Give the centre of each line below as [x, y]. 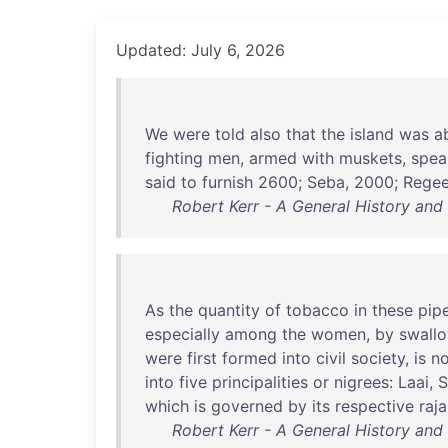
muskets [370, 158]
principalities [260, 382]
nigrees [361, 382]
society [378, 358]
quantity [229, 310]
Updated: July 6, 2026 [200, 50]
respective [374, 406]
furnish [227, 182]
